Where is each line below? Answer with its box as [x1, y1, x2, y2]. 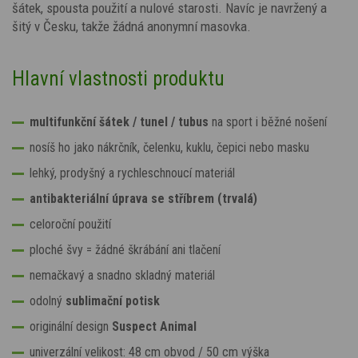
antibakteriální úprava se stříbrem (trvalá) [30, 190, 257, 206]
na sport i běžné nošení [212, 113, 327, 129]
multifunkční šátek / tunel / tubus [30, 113, 209, 129]
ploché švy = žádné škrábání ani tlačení [30, 241, 221, 257]
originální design [30, 318, 109, 334]
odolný [30, 292, 62, 308]
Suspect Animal [112, 318, 200, 334]
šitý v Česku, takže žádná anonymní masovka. [12, 18, 251, 34]
